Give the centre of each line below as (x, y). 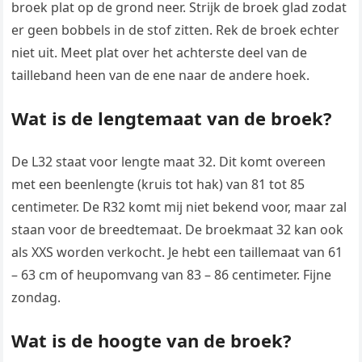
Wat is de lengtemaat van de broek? (172, 118)
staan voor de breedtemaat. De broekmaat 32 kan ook (178, 230)
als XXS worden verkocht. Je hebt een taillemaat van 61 (177, 253)
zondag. (36, 298)
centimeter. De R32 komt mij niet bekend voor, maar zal (179, 207)
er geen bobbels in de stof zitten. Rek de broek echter (176, 30)
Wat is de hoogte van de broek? (152, 341)
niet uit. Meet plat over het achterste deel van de (160, 53)
